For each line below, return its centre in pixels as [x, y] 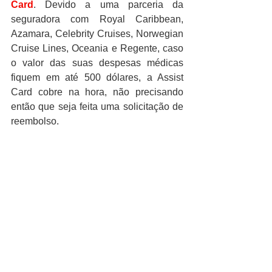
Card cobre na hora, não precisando [97, 92]
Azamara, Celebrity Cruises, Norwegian [97, 33]
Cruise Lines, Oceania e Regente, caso [97, 48]
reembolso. [35, 121]
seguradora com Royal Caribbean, [97, 19]
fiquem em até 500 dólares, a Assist [97, 77]
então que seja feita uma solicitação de [97, 106]
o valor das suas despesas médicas [97, 63]
